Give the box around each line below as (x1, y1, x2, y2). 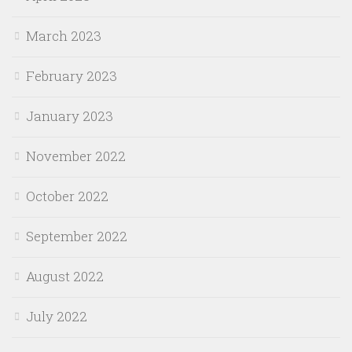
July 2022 (26, 306, 87, 325)
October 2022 (26, 186, 108, 205)
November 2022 (26, 146, 126, 165)
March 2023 (26, 26, 101, 45)
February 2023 (26, 66, 117, 85)
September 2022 (26, 226, 127, 245)
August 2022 (26, 266, 104, 285)
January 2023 (26, 106, 113, 125)
